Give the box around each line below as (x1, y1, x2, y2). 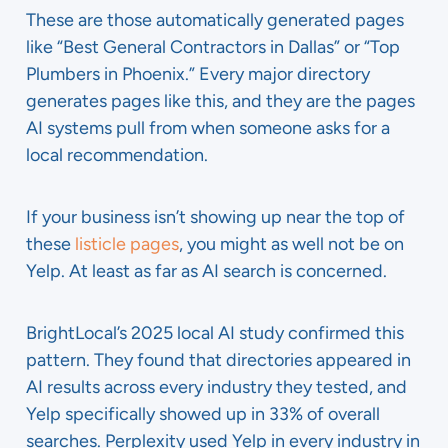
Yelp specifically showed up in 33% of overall (26, 403, 380, 425)
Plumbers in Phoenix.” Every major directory (26, 63, 370, 85)
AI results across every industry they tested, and (26, 376, 407, 398)
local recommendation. (26, 144, 208, 166)
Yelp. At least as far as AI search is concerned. (26, 260, 387, 282)
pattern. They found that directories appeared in (26, 349, 411, 371)
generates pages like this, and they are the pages (26, 90, 415, 112)
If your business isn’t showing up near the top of (26, 206, 405, 228)
